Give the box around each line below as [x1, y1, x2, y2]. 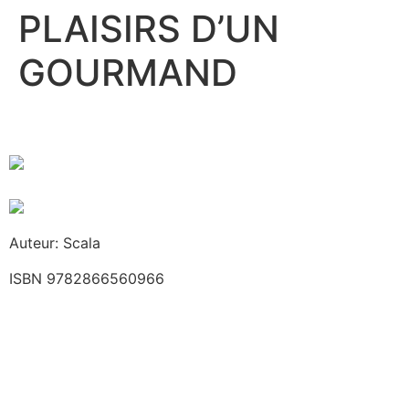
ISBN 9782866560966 [9, 268, 164, 288]
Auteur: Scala [9, 234, 100, 253]
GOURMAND [18, 49, 237, 95]
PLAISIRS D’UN [18, 5, 279, 51]
